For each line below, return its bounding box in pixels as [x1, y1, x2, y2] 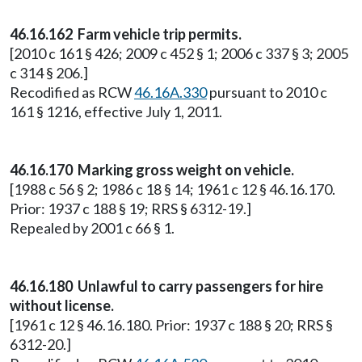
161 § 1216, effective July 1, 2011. [10, 103, 222, 120]
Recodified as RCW [10, 83, 134, 101]
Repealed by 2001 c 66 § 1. [10, 219, 175, 237]
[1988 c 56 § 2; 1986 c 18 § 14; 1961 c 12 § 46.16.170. [10, 180, 335, 198]
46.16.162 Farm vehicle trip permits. [10, 25, 242, 43]
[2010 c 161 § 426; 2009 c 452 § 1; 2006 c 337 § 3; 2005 [10, 44, 348, 62]
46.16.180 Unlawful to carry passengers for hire [10, 277, 323, 295]
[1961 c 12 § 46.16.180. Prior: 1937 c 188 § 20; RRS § [10, 316, 333, 334]
